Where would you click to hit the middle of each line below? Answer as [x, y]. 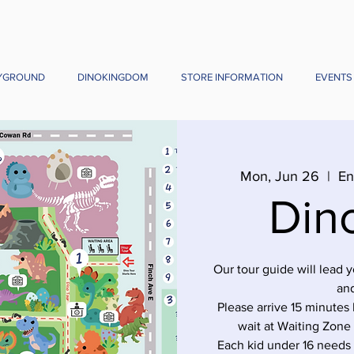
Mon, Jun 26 [280, 176]
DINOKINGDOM [113, 77]
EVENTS [333, 77]
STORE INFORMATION [232, 77]
